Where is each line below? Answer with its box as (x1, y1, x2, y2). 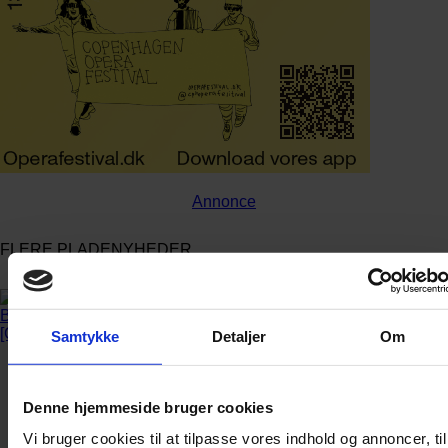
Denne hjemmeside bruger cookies (23, 398, 273, 416)
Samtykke (50, 327, 120, 345)
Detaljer (211, 327, 267, 345)
